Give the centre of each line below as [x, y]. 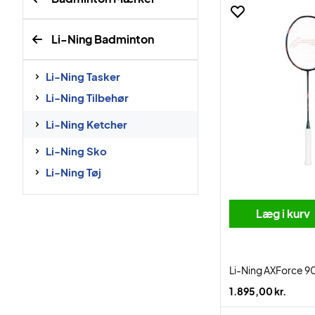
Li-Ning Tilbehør [87, 97]
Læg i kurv [283, 213]
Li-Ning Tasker [83, 76]
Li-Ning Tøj [73, 172]
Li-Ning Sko [76, 151]
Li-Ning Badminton [103, 39]
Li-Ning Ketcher [86, 124]
